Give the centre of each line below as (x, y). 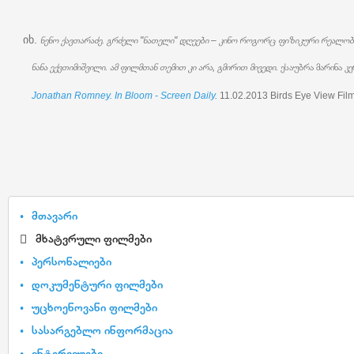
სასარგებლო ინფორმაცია (102, 330)
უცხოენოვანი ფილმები (94, 307)
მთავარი (55, 215)
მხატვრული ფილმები (94, 238)
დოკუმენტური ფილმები (97, 284)
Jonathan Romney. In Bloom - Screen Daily (123, 96)
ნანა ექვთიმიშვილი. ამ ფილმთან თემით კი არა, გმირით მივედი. (155, 67)
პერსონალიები (72, 261)
